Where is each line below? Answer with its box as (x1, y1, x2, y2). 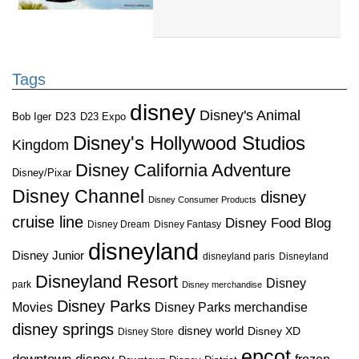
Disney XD (248, 324, 301, 337)
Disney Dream (87, 218, 150, 230)
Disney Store (118, 325, 174, 337)
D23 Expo (80, 110, 126, 123)
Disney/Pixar (12, 166, 71, 179)
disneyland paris (203, 250, 275, 261)
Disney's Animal (200, 107, 301, 123)
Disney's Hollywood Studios (73, 131, 305, 154)
